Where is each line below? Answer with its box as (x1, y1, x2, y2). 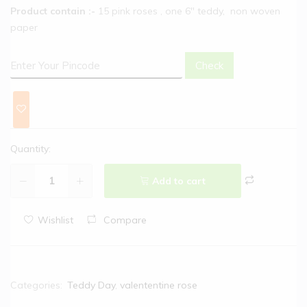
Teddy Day (67, 278, 115, 291)
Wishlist (37, 213, 73, 226)
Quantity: (10, 142, 51, 155)
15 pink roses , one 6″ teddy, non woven (95, 4, 280, 17)
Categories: (10, 278, 65, 291)
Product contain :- (10, 4, 95, 17)
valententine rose (120, 278, 197, 291)
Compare (103, 213, 147, 226)
